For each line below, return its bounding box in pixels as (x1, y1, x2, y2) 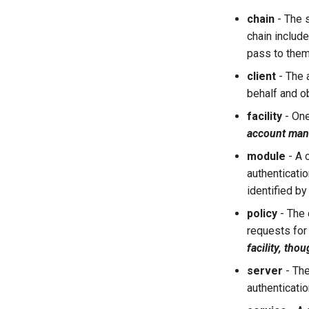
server (247, 264, 283, 277)
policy (247, 207, 277, 220)
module (247, 150, 286, 163)
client (247, 70, 276, 83)
